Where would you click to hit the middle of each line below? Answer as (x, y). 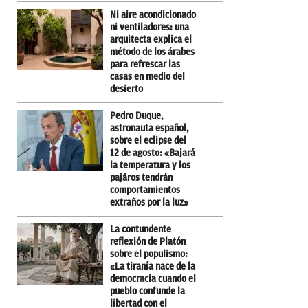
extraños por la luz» (149, 202)
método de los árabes (152, 52)
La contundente (141, 229)
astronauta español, (150, 128)
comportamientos (145, 190)
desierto (126, 89)
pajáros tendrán (141, 177)
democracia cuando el (153, 278)
